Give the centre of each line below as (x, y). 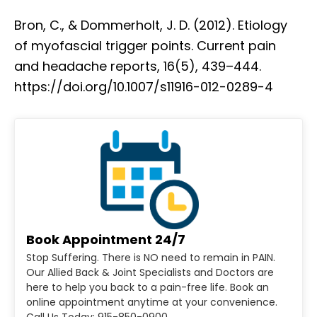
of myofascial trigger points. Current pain (145, 46)
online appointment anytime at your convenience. (152, 302)
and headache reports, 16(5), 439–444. (138, 67)
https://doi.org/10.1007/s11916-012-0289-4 (144, 87)
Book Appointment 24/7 (106, 239)
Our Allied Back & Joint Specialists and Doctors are (150, 272)
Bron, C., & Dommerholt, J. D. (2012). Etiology (151, 25)
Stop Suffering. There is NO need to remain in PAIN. (151, 257)
